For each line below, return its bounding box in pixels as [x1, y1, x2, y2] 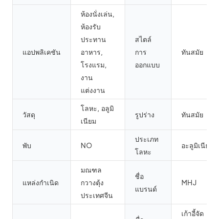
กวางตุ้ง [81, 178, 104, 187]
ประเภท [135, 134, 158, 144]
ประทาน [81, 35, 106, 44]
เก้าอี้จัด [181, 209, 204, 218]
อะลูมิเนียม [181, 141, 214, 150]
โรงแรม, [81, 60, 107, 69]
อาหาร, [81, 47, 103, 57]
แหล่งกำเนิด [22, 178, 59, 187]
